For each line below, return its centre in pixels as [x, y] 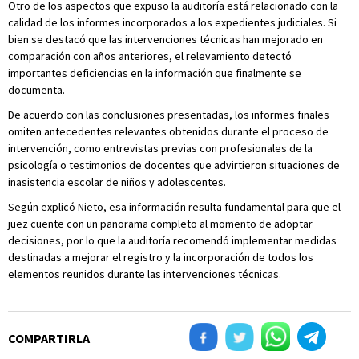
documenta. [36, 90]
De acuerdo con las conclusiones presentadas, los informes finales [169, 115]
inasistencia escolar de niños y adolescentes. [117, 182]
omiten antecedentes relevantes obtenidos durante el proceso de [168, 132]
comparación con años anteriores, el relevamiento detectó [150, 56]
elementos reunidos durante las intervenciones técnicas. [145, 274]
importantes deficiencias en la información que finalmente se [155, 73]
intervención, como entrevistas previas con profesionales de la [160, 149]
